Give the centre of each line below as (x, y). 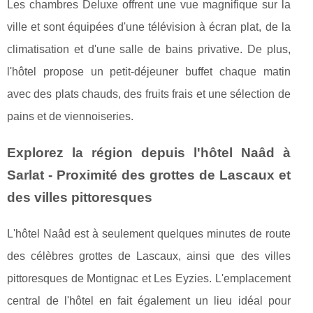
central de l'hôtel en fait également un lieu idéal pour (149, 300)
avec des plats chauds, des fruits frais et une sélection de (149, 94)
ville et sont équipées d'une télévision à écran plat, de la (149, 27)
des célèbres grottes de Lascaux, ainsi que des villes (149, 256)
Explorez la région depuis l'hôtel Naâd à (149, 152)
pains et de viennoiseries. (70, 116)
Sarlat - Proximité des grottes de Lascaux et (149, 175)
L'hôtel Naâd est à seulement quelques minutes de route (149, 233)
